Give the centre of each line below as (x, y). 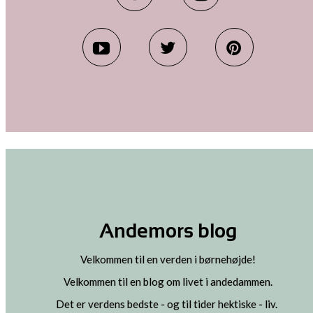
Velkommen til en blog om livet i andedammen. (168, 282)
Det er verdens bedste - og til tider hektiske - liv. (168, 304)
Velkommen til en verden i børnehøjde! (168, 259)
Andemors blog (168, 231)
